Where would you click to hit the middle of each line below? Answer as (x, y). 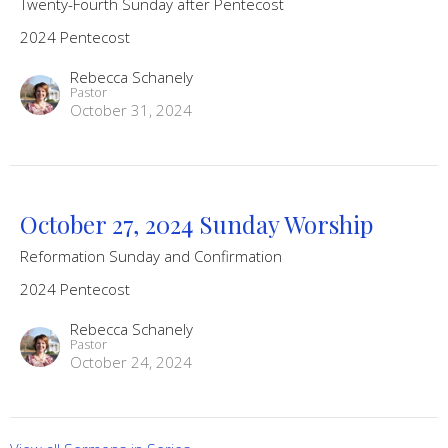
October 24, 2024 (131, 361)
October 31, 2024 (131, 109)
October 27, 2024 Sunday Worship (196, 223)
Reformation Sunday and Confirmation (151, 255)
